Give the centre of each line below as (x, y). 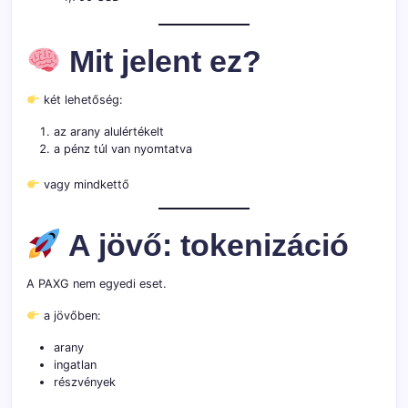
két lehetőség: (81, 100)
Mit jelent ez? (162, 62)
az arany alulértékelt (109, 132)
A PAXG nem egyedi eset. (97, 284)
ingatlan (75, 365)
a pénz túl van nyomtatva (123, 149)
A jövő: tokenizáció (205, 246)
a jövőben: (70, 316)
